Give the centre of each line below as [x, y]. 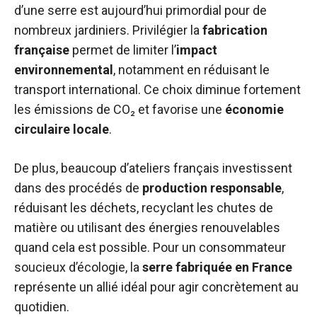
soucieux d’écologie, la [78, 267]
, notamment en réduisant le [191, 70]
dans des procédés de [78, 188]
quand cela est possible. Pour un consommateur [150, 247]
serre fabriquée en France [217, 267]
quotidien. [42, 307]
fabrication [235, 30]
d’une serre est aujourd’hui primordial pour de [140, 10]
